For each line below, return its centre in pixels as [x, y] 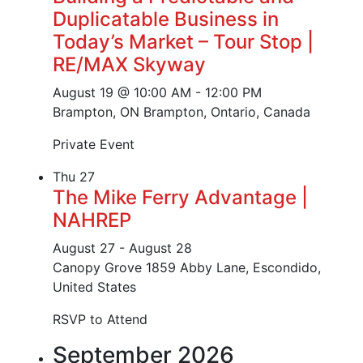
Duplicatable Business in [166, 19]
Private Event [94, 145]
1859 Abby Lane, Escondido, [233, 268]
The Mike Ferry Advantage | [180, 198]
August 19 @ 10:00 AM [122, 93]
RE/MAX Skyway [129, 65]
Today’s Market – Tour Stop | [183, 42]
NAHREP [92, 220]
